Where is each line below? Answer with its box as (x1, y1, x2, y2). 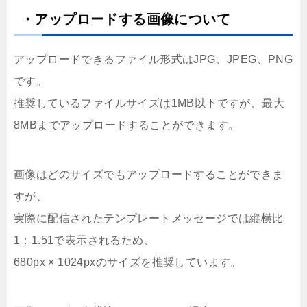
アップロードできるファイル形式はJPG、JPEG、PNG (14, 53, 293, 66)
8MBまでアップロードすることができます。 (14, 119, 240, 132)
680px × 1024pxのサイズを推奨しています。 (14, 256, 242, 269)
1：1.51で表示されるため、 (14, 234, 155, 247)
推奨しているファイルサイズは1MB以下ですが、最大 (14, 97, 284, 110)
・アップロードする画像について (21, 12, 230, 27)
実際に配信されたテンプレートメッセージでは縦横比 (14, 212, 284, 225)
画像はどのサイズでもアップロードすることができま (14, 169, 284, 181)
